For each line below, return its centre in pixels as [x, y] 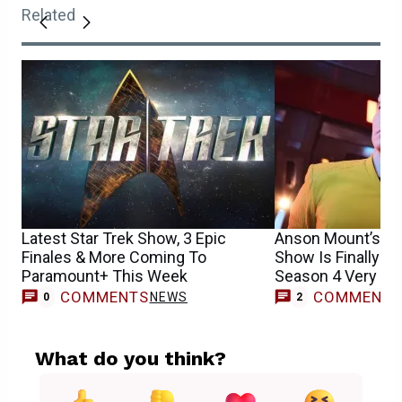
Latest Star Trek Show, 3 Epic [124, 238]
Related [48, 14]
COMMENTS [105, 297]
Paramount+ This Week [105, 275]
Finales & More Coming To [114, 257]
